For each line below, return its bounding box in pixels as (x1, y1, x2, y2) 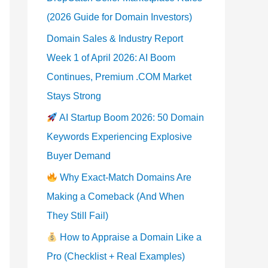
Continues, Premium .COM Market (47, 72, 191, 82)
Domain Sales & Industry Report (47, 33, 183, 44)
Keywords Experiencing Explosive (47, 132, 192, 142)
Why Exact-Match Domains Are (57, 172, 192, 182)
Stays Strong (47, 91, 101, 101)
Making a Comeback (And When (47, 191, 184, 202)
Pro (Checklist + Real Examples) (47, 251, 185, 261)
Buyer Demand (47, 151, 111, 161)
